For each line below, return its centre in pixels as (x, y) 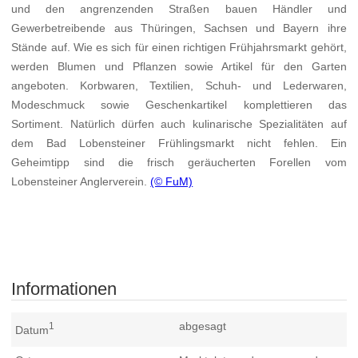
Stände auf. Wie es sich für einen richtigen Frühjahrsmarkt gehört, (179, 47)
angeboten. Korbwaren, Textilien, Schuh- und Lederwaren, (179, 85)
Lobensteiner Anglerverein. (81, 181)
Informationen (64, 289)
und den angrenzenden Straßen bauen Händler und (179, 8)
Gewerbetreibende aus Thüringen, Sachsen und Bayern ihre (179, 28)
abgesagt (203, 326)
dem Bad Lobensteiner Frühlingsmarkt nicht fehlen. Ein (179, 143)
